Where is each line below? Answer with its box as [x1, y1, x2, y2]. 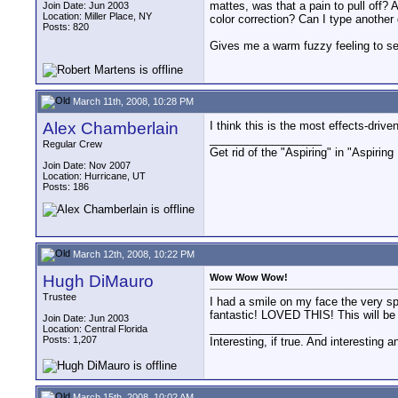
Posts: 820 [43, 21, 89, 32]
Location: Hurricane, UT [43, 171, 146, 181]
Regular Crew [43, 139, 102, 149]
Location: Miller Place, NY [43, 11, 152, 21]
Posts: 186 [43, 181, 89, 192]
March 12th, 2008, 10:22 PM [70, 248, 195, 259]
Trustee [43, 291, 76, 302]
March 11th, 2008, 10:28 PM [70, 95, 194, 107]
